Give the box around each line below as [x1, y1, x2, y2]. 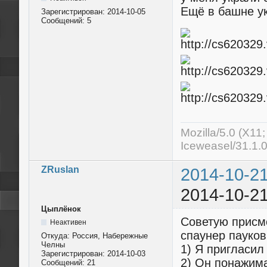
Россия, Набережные [72, 231, 148, 240]
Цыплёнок [41, 204, 81, 213]
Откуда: [41, 231, 72, 240]
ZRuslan [41, 164, 79, 175]
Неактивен [49, 218, 86, 226]
